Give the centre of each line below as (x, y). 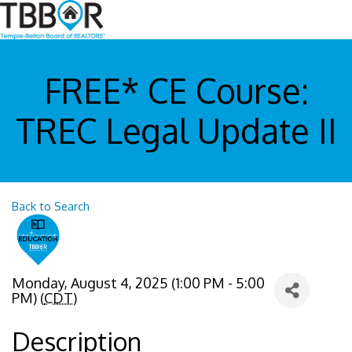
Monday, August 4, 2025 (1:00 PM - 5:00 (138, 282)
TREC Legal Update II (176, 131)
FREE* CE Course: (176, 91)
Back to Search (51, 206)
